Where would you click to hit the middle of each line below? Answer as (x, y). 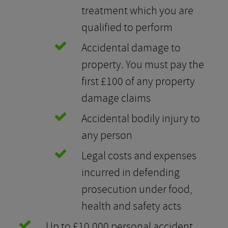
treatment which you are (137, 11)
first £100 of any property (138, 81)
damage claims (116, 98)
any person (107, 135)
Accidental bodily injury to (141, 119)
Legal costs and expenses (139, 156)
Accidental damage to (131, 48)
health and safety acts (131, 206)
